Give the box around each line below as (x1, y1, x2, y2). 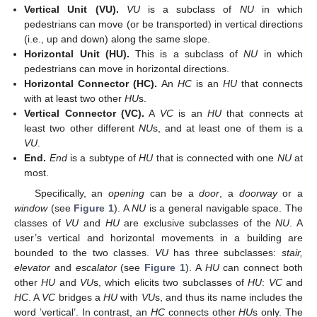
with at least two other (24, 93, 125, 105)
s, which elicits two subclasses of (93, 276, 248, 288)
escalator (75, 261, 117, 273)
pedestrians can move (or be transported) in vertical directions (24, 18, 303, 30)
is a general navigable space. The (146, 202, 304, 214)
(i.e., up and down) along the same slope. (24, 33, 211, 45)
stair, (282, 246, 304, 258)
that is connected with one (153, 152, 277, 164)
